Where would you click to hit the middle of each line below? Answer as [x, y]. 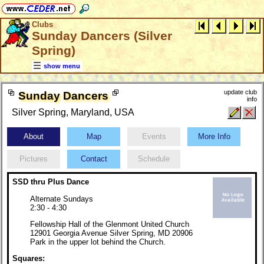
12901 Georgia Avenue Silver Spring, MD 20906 [111, 233]
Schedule [154, 159]
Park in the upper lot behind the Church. [98, 242]
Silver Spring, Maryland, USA [73, 113]
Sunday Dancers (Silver [102, 36]
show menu [62, 66]
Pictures [34, 159]
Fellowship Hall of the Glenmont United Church [110, 224]
